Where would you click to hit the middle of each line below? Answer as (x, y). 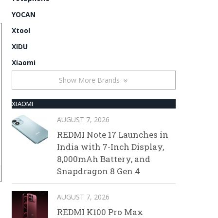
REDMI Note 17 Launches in (113, 134)
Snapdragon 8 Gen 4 (99, 171)
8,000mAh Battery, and (104, 159)
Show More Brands (90, 80)
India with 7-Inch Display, (110, 146)
